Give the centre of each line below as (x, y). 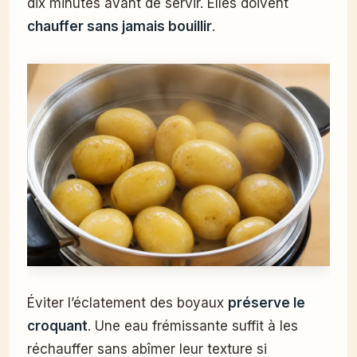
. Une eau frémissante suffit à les (193, 326)
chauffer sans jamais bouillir (120, 27)
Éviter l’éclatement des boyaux (127, 302)
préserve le (267, 302)
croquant (57, 326)
